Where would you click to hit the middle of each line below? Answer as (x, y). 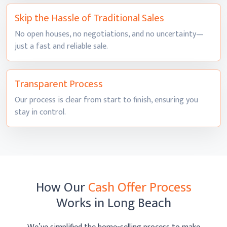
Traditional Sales (129, 18)
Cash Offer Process (140, 188)
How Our (62, 188)
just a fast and (41, 46)
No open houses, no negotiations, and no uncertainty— (109, 34)
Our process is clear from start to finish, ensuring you (106, 100)
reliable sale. (87, 46)
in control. (49, 112)
